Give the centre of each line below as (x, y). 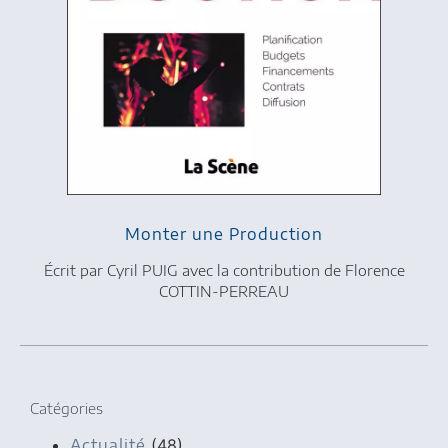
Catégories (66, 407)
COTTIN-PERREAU (224, 290)
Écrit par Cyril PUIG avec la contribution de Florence (224, 269)
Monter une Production (224, 233)
